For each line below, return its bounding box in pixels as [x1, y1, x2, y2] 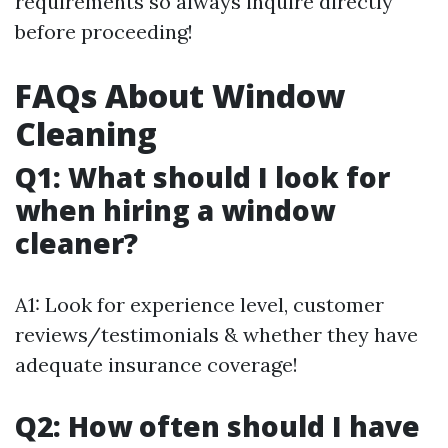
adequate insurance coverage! [15, 351, 298, 377]
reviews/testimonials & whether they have [15, 321, 418, 347]
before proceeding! [15, 18, 193, 44]
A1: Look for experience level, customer [15, 291, 384, 317]
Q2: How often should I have [15, 406, 420, 445]
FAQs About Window [15, 73, 345, 117]
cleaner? [15, 223, 138, 262]
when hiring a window [15, 190, 335, 229]
